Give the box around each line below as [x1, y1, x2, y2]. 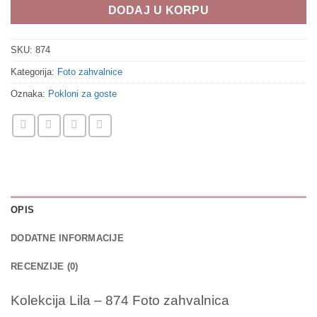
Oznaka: [11, 88, 48, 100]
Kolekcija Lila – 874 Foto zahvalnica [11, 293, 229, 309]
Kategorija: [11, 67, 57, 78]
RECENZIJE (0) [11, 261, 79, 272]
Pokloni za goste [48, 88, 117, 100]
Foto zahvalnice [57, 67, 122, 78]
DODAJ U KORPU [108, 4, 209, 17]
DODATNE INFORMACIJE [11, 233, 124, 244]
